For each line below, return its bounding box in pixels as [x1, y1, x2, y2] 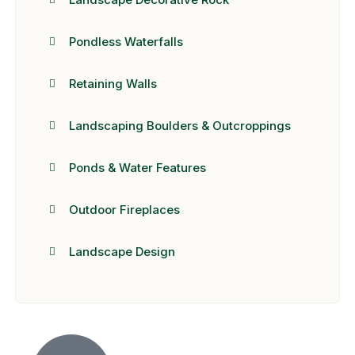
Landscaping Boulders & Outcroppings [69, 117, 292, 133]
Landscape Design [69, 243, 176, 259]
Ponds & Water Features [69, 159, 207, 175]
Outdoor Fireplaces [69, 201, 181, 217]
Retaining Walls [69, 75, 158, 91]
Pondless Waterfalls [69, 33, 184, 49]
